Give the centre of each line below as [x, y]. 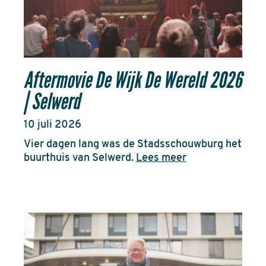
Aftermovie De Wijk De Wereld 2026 [133, 80]
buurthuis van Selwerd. [80, 159]
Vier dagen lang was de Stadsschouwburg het [133, 145]
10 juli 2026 [53, 125]
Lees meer [161, 159]
